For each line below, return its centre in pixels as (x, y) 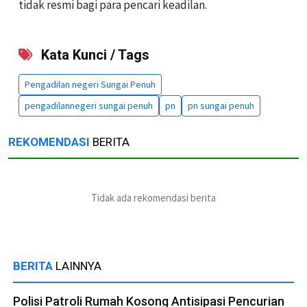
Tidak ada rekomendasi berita (153, 198)
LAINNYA (78, 266)
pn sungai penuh (221, 106)
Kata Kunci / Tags (94, 55)
